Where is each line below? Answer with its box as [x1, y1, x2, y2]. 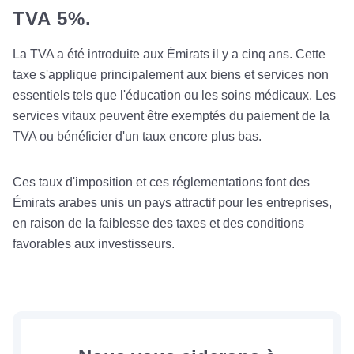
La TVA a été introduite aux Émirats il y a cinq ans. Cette [13, 47, 326, 61]
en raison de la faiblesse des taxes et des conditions [13, 216, 304, 230]
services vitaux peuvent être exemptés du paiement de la [13, 108, 330, 122]
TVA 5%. [13, 7, 92, 29]
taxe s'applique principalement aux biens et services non [13, 67, 329, 81]
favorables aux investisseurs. [13, 236, 175, 250]
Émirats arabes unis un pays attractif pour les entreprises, [13, 195, 332, 209]
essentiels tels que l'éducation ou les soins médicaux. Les [13, 88, 336, 102]
